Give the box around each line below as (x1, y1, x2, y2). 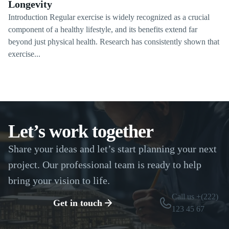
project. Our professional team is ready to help (8, 159, 201, 170)
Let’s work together (8, 121, 153, 142)
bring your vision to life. (8, 175, 110, 186)
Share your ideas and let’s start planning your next (8, 143, 217, 154)
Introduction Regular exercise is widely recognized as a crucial (8, 13, 210, 21)
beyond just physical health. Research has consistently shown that (8, 37, 219, 46)
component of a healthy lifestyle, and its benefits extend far (8, 25, 197, 34)
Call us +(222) (171, 192, 218, 201)
